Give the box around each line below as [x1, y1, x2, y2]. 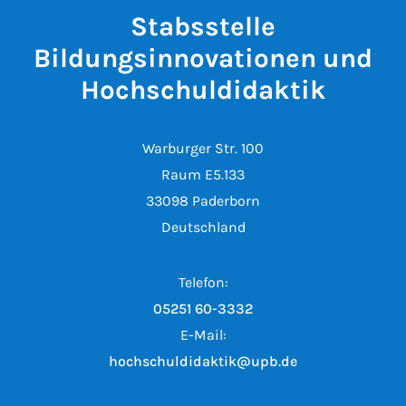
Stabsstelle [130, 11, 275, 42]
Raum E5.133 [161, 166, 245, 183]
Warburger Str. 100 [142, 140, 264, 157]
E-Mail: [179, 326, 227, 343]
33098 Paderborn [146, 192, 260, 209]
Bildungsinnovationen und [34, 43, 372, 73]
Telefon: [178, 274, 228, 291]
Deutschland [160, 218, 246, 236]
